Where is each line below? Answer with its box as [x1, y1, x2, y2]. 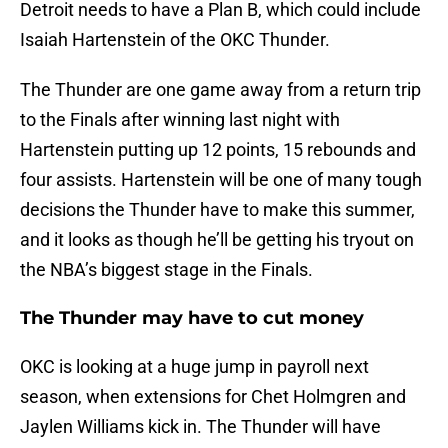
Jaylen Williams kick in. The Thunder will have [20, 416, 381, 438]
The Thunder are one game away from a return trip [20, 79, 421, 101]
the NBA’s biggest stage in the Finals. [20, 259, 317, 281]
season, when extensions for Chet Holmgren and [20, 386, 406, 408]
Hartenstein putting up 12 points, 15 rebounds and [20, 139, 416, 161]
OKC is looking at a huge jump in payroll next [20, 356, 369, 378]
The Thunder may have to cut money [20, 307, 369, 330]
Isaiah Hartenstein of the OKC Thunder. [20, 29, 334, 51]
